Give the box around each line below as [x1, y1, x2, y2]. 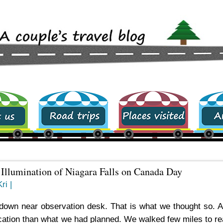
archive [194, 79, 207, 84]
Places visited [114, 79, 136, 84]
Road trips [34, 79, 50, 84]
